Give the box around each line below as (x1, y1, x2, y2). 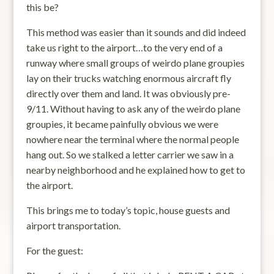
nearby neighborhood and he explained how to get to (26, 163, 245, 176)
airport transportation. (26, 219, 120, 231)
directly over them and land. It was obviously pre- (26, 87, 231, 99)
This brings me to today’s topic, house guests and (26, 204, 230, 216)
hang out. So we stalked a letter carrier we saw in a (26, 148, 234, 160)
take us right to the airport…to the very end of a (26, 41, 223, 53)
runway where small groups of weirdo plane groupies (26, 56, 245, 68)
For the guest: (26, 244, 83, 256)
